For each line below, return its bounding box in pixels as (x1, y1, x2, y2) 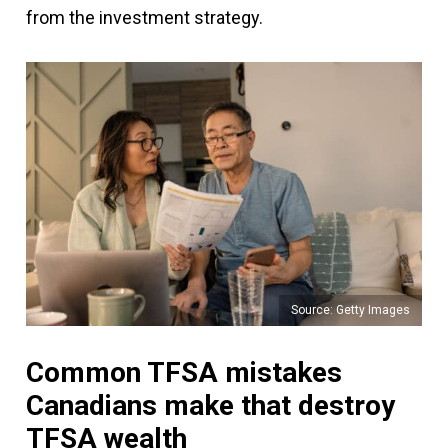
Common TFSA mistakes (26, 356, 342, 390)
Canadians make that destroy (26, 389, 395, 423)
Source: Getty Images (291, 303, 410, 318)
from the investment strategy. (26, 7, 263, 28)
